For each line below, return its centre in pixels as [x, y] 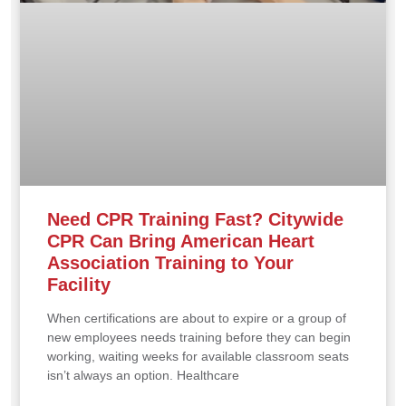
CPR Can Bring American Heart [181, 241]
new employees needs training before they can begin [199, 337]
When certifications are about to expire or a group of [197, 318]
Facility [79, 284]
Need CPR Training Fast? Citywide [195, 219]
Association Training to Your [170, 262]
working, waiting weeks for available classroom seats [198, 356]
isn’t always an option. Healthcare [143, 375]
